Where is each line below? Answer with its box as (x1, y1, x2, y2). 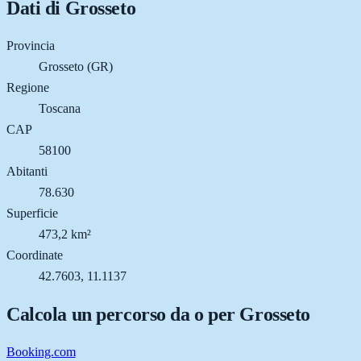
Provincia (6, 38, 55, 52)
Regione (6, 80, 49, 94)
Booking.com (6, 344, 76, 359)
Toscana (39, 101, 81, 115)
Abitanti (6, 164, 48, 178)
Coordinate (6, 247, 63, 262)
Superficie (6, 205, 58, 220)
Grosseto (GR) (39, 59, 114, 73)
